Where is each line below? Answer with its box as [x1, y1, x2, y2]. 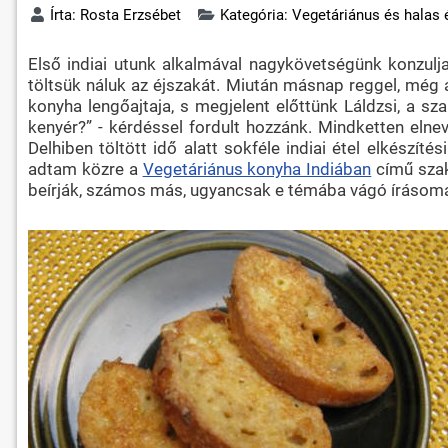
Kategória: [219, 5, 292, 24]
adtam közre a [27, 158, 143, 179]
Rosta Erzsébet [80, 5, 182, 24]
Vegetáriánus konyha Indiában [142, 158, 372, 179]
